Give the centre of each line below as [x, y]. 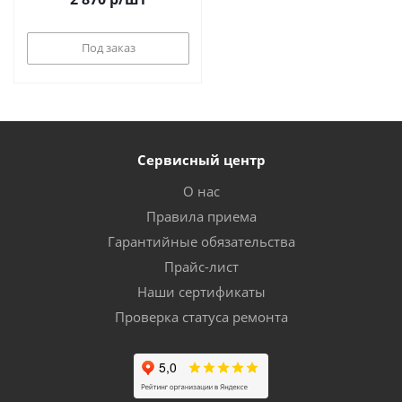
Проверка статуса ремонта [201, 317]
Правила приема [201, 216]
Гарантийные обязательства [201, 241]
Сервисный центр [201, 160]
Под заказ [108, 48]
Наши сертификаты [201, 292]
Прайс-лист [201, 267]
